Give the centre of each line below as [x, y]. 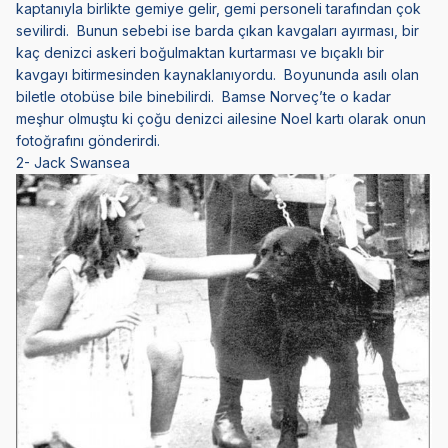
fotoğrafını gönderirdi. [88, 141]
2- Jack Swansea [73, 163]
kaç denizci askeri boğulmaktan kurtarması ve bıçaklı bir [200, 53]
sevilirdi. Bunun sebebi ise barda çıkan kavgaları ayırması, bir [217, 31]
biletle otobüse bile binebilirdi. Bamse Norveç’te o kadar [203, 97]
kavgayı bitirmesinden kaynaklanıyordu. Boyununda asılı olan [217, 75]
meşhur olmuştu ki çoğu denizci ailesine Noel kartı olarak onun [221, 119]
